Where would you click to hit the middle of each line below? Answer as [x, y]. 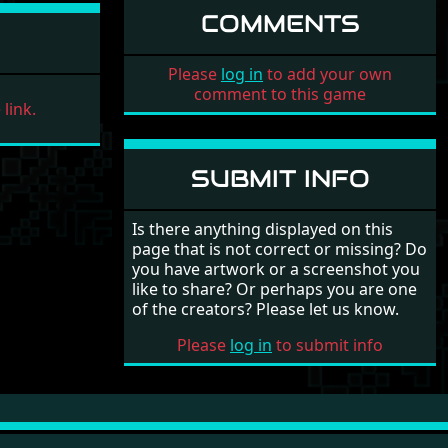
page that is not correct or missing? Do [279, 249]
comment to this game [280, 94]
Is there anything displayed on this [262, 229]
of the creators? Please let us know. [265, 309]
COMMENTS [280, 23]
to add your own [327, 74]
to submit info [327, 345]
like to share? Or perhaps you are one [274, 289]
